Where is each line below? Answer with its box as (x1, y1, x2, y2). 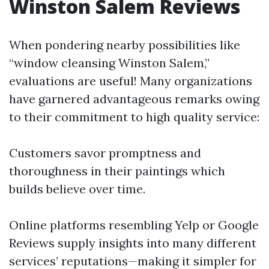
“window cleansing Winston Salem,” (9, 55, 210, 70)
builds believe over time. (9, 181, 145, 196)
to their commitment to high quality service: (9, 109, 259, 124)
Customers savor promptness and (9, 145, 201, 160)
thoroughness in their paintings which (9, 163, 225, 178)
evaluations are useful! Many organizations (9, 73, 252, 88)
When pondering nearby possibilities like (9, 37, 240, 52)
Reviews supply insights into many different (9, 235, 256, 250)
